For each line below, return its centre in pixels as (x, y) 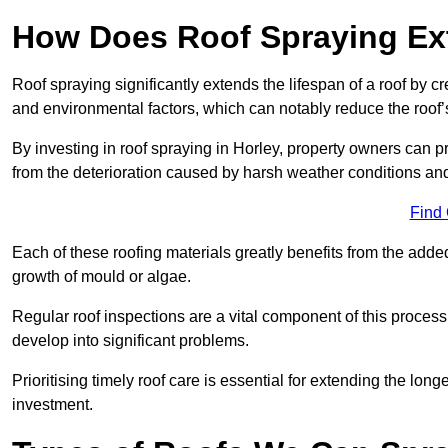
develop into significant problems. (130, 341)
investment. (52, 405)
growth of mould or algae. (101, 277)
